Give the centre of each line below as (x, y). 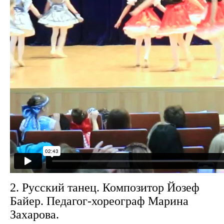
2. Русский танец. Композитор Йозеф (105, 187)
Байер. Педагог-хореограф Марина (99, 201)
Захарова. (34, 214)
